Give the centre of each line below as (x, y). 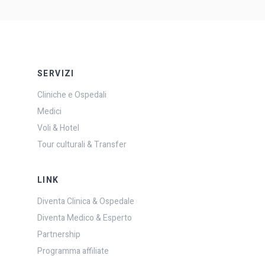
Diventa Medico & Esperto (85, 218)
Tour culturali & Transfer (82, 144)
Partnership (59, 234)
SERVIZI (56, 73)
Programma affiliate (73, 251)
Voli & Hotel (58, 128)
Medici (49, 111)
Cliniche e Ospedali (72, 95)
